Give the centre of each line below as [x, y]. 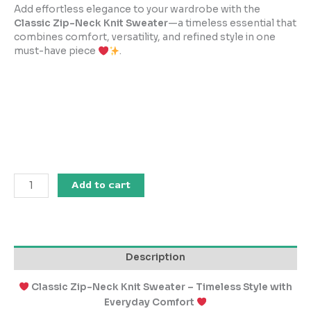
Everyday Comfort [149, 302]
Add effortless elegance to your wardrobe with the [137, 10]
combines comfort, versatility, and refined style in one [145, 37]
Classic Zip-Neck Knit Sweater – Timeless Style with [162, 287]
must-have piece [56, 51]
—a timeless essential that [232, 24]
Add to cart [101, 185]
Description [155, 258]
